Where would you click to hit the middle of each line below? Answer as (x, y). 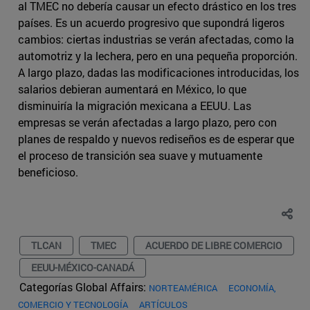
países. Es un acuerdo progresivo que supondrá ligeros (151, 22)
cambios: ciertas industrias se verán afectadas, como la (156, 39)
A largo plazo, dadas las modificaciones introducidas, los (158, 72)
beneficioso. (48, 172)
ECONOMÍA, (252, 288)
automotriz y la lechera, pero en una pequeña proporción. (158, 55)
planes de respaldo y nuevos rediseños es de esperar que (156, 138)
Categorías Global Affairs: (84, 286)
